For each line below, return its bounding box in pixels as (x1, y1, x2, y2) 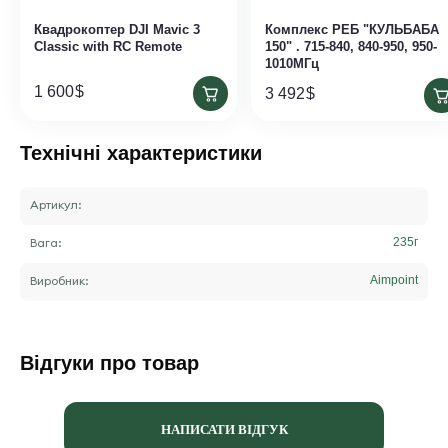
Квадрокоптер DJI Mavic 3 (34, 22, 200, 37)
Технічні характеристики (20, 142, 262, 164)
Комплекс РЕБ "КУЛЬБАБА (265, 22, 439, 37)
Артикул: (30, 197, 82, 212)
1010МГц (265, 56, 319, 71)
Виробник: (30, 273, 89, 288)
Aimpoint (370, 273, 418, 287)
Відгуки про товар (20, 352, 199, 374)
